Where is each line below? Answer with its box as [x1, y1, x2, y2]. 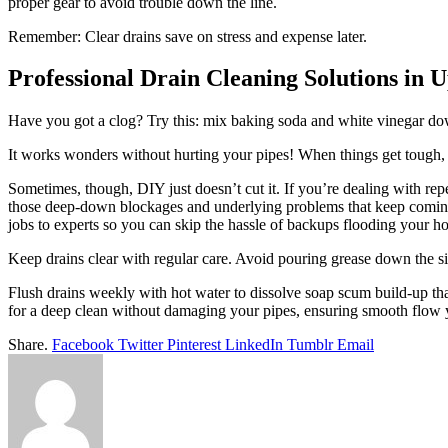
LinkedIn [225, 336, 283, 354]
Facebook [52, 336, 114, 354]
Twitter [118, 336, 163, 354]
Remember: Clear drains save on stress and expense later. [8, 27, 367, 45]
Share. [8, 336, 48, 354]
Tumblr [287, 336, 333, 354]
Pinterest [167, 336, 221, 354]
